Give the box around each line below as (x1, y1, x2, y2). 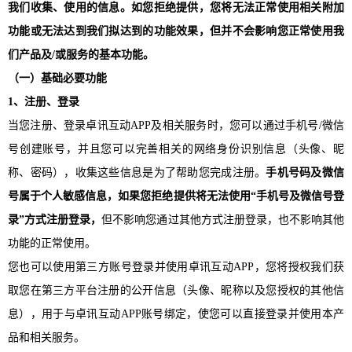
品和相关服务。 (8, 331, 85, 343)
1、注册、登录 (8, 95, 79, 108)
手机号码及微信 (266, 166, 345, 178)
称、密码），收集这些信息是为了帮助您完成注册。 (8, 166, 266, 178)
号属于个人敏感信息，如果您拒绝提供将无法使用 (8, 189, 251, 202)
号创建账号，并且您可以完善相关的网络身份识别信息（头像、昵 (8, 142, 344, 155)
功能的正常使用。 (8, 236, 96, 249)
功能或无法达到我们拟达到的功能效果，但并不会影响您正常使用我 (8, 24, 344, 37)
